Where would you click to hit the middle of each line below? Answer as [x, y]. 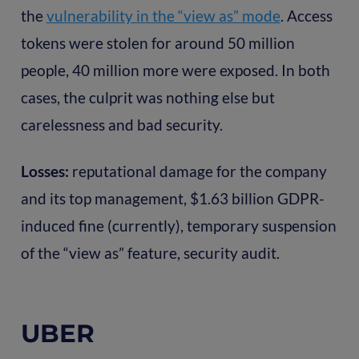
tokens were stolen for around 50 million [157, 43]
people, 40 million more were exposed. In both [175, 71]
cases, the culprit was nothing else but [147, 98]
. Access [306, 16]
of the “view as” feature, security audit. [150, 253]
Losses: [46, 171]
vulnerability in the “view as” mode [163, 16]
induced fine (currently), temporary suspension [178, 226]
